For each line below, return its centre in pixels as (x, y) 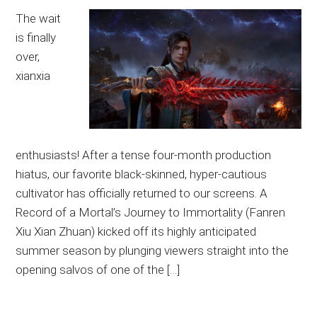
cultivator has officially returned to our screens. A (142, 194)
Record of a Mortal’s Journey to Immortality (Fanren (151, 213)
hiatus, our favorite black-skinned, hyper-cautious (142, 174)
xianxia (33, 76)
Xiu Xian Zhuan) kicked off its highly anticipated (136, 232)
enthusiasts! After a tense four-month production (144, 155)
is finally (36, 38)
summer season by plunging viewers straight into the (152, 251)
